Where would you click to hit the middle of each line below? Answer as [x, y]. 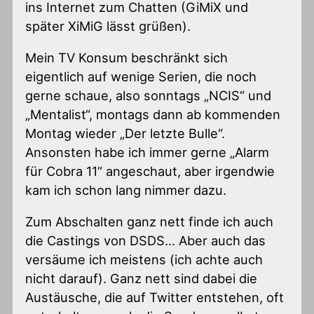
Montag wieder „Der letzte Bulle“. [125, 133]
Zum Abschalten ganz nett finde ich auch [150, 222]
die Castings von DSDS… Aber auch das [146, 241]
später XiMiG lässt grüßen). [108, 26]
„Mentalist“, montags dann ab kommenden [153, 114]
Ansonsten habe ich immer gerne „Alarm [148, 152]
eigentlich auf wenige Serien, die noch [141, 76]
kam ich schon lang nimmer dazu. [126, 190]
